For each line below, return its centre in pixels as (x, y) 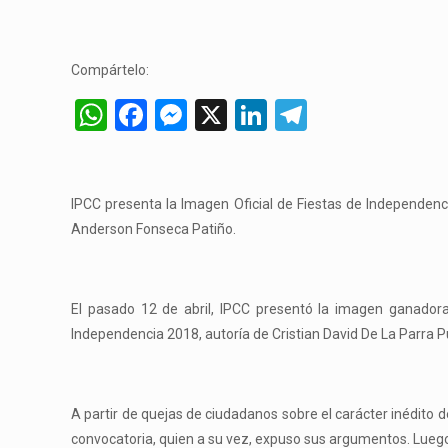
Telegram (372, 115)
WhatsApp (179, 115)
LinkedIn (326, 115)
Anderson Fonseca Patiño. (154, 229)
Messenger (265, 115)
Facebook (214, 115)
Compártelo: (110, 70)
